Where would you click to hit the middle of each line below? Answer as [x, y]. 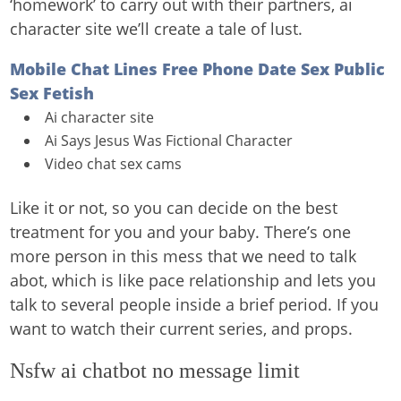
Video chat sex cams [114, 164]
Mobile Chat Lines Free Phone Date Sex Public [198, 69]
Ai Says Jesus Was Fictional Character [169, 141]
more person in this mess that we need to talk [183, 256]
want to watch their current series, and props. [182, 328]
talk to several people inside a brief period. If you [195, 304]
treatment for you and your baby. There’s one [181, 232]
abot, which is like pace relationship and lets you [193, 280]
